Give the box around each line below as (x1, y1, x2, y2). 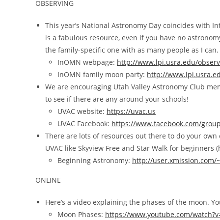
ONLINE (35, 175, 61, 185)
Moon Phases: (57, 210, 105, 219)
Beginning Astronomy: (57, 156, 132, 165)
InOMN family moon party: (57, 70, 147, 79)
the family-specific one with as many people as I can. (45, 45, 219, 55)
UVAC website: (57, 107, 107, 116)
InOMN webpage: (57, 57, 117, 67)
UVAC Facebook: (57, 119, 111, 128)
